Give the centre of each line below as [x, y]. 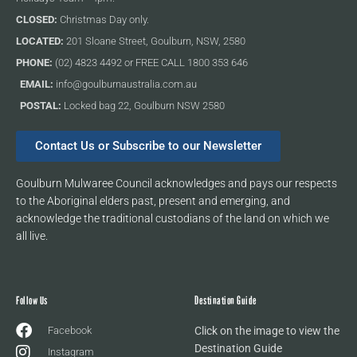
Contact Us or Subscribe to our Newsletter [148, 145]
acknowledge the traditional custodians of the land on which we [173, 218]
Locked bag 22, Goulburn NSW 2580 [143, 105]
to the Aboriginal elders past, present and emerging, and [153, 200]
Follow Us [32, 301]
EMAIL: [37, 84]
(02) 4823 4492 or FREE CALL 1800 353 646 [150, 62]
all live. [32, 235]
